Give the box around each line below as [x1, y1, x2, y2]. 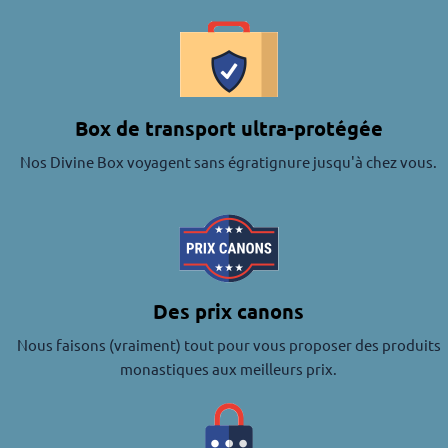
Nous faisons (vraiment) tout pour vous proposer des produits [16, 335, 441, 355]
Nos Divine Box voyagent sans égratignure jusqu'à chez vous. [20, 152, 438, 172]
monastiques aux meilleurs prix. [120, 359, 338, 379]
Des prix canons [153, 298, 305, 325]
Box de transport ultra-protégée [74, 115, 383, 142]
